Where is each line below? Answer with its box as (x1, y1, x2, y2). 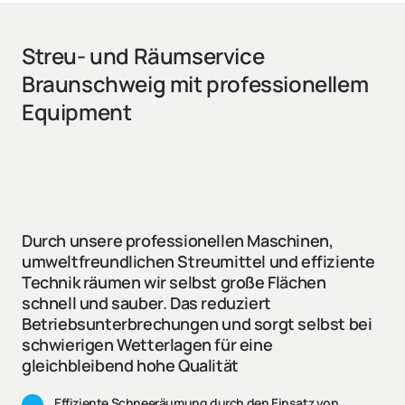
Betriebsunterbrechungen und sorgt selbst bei (22, 313, 372, 335)
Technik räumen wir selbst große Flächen (22, 271, 326, 294)
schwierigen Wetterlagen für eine (22, 334, 273, 356)
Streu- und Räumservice (22, 41, 265, 71)
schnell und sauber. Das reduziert (22, 292, 271, 315)
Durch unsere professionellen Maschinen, (22, 230, 334, 252)
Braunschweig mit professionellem (22, 69, 369, 99)
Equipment (22, 97, 132, 127)
